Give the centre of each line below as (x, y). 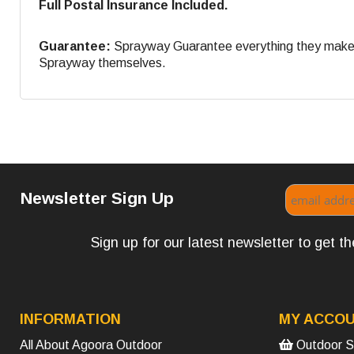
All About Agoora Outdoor (91, 345)
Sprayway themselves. (102, 62)
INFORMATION (70, 319)
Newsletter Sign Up (98, 198)
